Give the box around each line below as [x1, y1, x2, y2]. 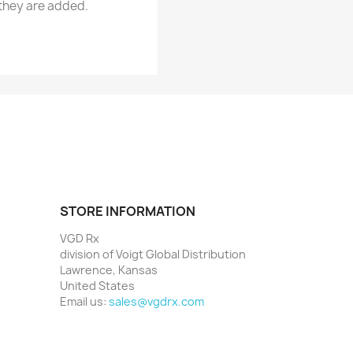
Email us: [60, 294, 109, 309]
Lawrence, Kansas [60, 262, 158, 277]
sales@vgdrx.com [109, 294, 204, 309]
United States [60, 278, 135, 293]
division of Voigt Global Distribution [60, 247, 246, 262]
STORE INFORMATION [60, 203, 195, 220]
